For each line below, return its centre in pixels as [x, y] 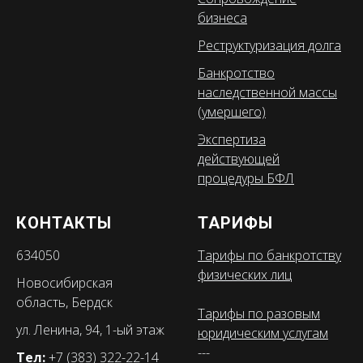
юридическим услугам [263, 333]
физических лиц [245, 275]
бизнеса [222, 18]
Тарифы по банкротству [269, 256]
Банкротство [236, 73]
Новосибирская [64, 283]
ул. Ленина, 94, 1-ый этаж [90, 330]
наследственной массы [267, 93]
